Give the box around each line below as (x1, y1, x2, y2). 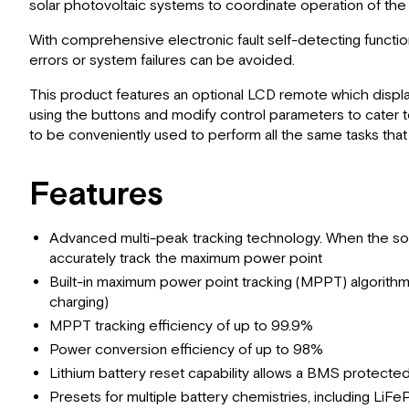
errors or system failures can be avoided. (29, 50, 295, 70)
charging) (49, 292, 110, 312)
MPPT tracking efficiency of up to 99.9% (49, 316, 314, 336)
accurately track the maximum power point (49, 248, 323, 268)
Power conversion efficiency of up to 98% (49, 340, 324, 360)
